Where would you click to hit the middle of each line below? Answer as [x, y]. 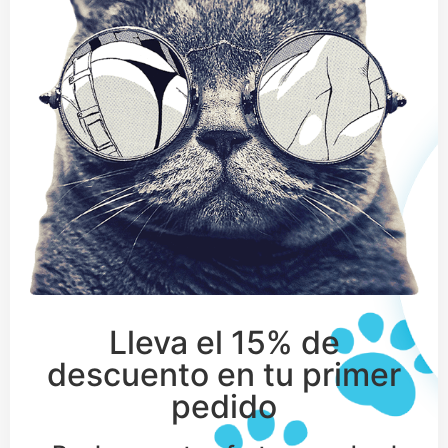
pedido [224, 407]
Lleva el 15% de [224, 343]
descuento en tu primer [224, 375]
